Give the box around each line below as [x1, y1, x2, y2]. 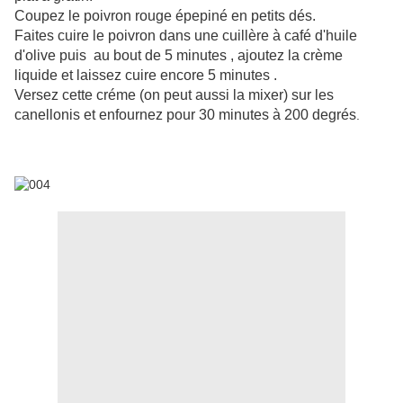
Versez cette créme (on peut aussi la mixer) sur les [14, 87, 334, 103]
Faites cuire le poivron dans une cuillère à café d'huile [14, 28, 357, 44]
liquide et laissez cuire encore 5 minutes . [14, 67, 277, 84]
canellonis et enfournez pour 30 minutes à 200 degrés [14, 107, 356, 123]
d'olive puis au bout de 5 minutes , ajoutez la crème [14, 48, 343, 64]
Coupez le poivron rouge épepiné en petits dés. [14, 8, 316, 24]
